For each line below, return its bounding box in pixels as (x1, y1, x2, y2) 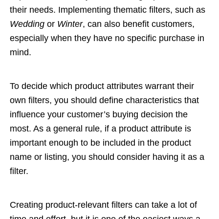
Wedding (10, 19, 44, 29)
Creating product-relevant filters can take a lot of (10, 199, 197, 210)
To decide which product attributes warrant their (10, 81, 194, 91)
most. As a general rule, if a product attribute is (10, 123, 191, 133)
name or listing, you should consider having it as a (10, 152, 204, 162)
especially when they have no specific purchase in (10, 33, 204, 43)
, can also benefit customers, (83, 19, 195, 29)
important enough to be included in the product (10, 137, 191, 148)
